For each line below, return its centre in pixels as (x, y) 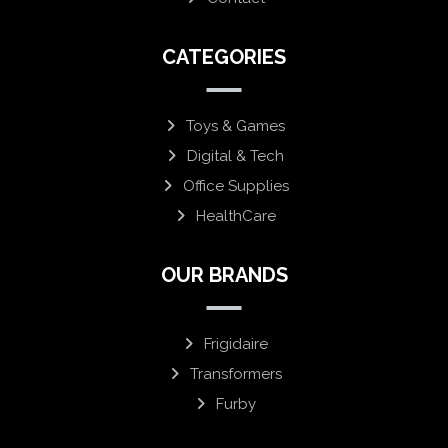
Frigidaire (235, 344)
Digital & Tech (235, 156)
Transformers (235, 374)
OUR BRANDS (224, 275)
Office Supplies (235, 186)
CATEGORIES (224, 57)
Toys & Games (235, 126)
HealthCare (235, 216)
